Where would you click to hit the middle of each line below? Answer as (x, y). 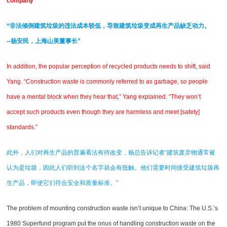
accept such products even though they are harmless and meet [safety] (103, 112)
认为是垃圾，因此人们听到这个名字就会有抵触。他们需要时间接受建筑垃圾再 (113, 167)
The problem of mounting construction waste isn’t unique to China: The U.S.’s (112, 208)
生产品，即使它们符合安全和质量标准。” (63, 183)
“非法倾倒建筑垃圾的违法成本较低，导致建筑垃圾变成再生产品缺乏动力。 (109, 26)
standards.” (22, 127)
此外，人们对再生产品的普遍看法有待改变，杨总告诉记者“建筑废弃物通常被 (111, 152)
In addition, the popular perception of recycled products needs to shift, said (109, 66)
